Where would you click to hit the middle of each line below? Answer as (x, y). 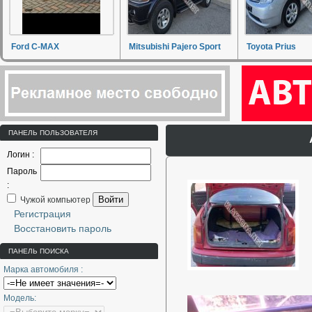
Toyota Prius (271, 47)
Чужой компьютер (54, 200)
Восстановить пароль (63, 228)
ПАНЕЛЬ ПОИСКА (39, 251)
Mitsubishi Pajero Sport (175, 47)
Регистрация (42, 214)
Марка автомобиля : (43, 270)
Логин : (21, 155)
